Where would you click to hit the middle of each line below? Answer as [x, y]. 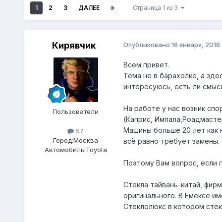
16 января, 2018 [195, 45]
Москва [86, 140]
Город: [63, 140]
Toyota [96, 150]
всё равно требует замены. [171, 141]
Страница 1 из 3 [157, 8]
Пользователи [76, 112]
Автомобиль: [65, 150]
